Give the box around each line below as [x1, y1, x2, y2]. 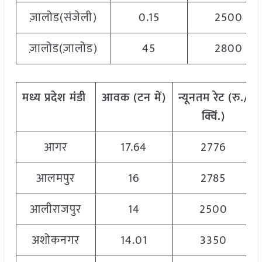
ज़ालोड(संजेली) [29, 8, 97, 28]
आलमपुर [36, 168, 75, 189]
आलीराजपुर [30, 199, 82, 220]
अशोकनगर [32, 230, 80, 251]
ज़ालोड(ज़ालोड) [29, 39, 98, 59]
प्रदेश [44, 88, 66, 108]
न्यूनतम [178, 88, 210, 108]
